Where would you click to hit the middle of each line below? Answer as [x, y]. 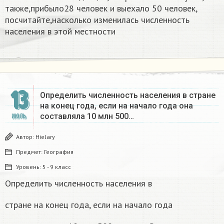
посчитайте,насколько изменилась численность [97, 19]
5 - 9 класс [57, 166]
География [59, 151]
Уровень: [29, 166]
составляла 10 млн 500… [87, 116]
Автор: [26, 136]
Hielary [45, 136]
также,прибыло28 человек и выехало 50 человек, [101, 8]
